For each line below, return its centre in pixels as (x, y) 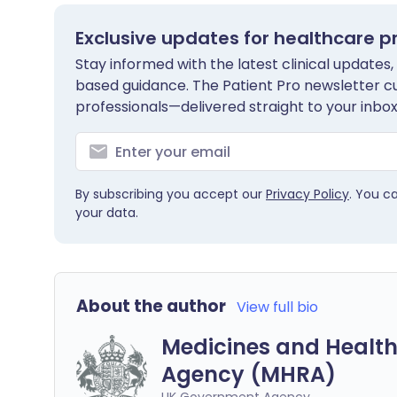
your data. (107, 213)
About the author (151, 306)
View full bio (277, 307)
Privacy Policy (307, 194)
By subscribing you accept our (171, 194)
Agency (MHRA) (249, 374)
